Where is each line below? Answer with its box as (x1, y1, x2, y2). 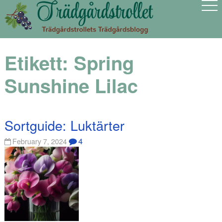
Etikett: (4, 49, 74, 77)
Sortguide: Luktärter (4, 115, 124, 135)
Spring (73, 49, 134, 77)
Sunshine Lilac (4, 72, 138, 100)
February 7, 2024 (12, 136, 67, 147)
